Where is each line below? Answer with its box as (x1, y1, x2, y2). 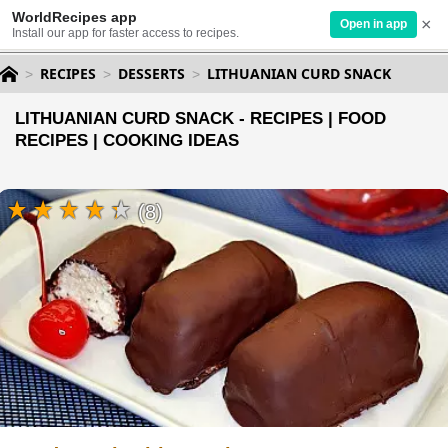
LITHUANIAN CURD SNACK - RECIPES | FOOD (15, 109, 386, 128)
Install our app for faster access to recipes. (12, 26, 239, 40)
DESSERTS (118, 64, 185, 83)
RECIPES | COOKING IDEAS (15, 131, 239, 150)
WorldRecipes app (12, 9, 137, 25)
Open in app (340, 17, 407, 31)
